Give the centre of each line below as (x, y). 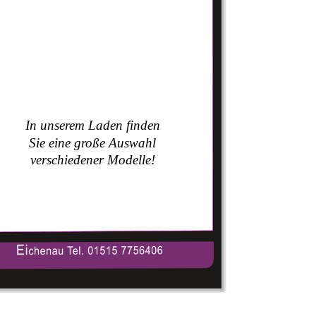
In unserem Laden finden (94, 126)
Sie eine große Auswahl (95, 142)
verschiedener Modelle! (92, 160)
